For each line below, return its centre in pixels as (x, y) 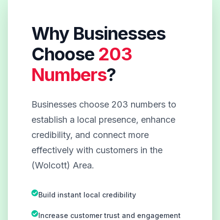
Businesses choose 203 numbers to (104, 104)
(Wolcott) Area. (63, 165)
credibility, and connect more (90, 135)
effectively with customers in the (97, 150)
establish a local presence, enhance (103, 119)
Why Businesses (99, 33)
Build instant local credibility (87, 194)
